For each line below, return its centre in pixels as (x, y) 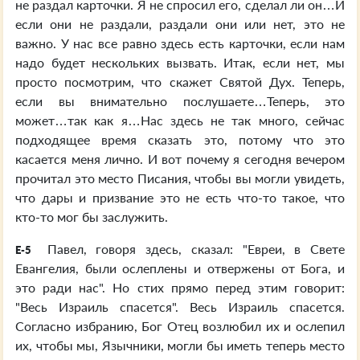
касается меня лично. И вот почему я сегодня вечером (180, 159)
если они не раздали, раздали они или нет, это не (180, 24)
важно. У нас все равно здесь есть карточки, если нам (180, 43)
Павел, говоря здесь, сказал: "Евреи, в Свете (191, 249)
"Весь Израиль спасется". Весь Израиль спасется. (180, 307)
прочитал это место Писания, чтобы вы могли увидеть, (180, 178)
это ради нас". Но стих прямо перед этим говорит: (180, 287)
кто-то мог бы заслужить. (92, 217)
